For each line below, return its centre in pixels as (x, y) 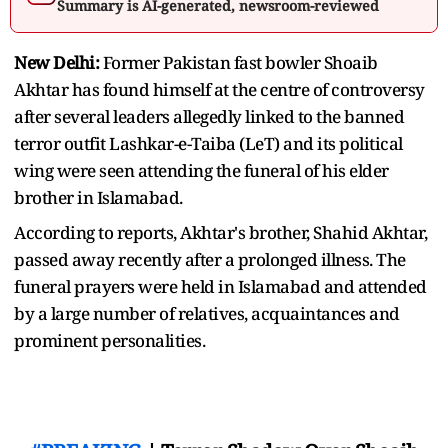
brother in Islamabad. (98, 197)
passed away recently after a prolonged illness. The (210, 259)
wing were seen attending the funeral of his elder (201, 170)
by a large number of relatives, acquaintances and (207, 313)
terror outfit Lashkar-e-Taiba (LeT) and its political (208, 143)
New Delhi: (56, 62)
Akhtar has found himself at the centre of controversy (219, 89)
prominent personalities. (109, 340)
